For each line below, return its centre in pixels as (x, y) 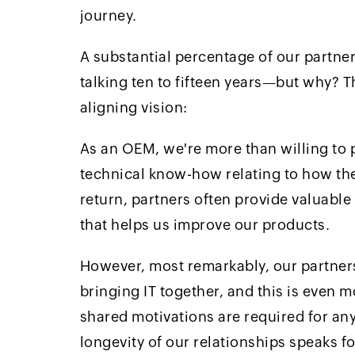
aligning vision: (134, 107)
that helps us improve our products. (205, 224)
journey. (108, 15)
